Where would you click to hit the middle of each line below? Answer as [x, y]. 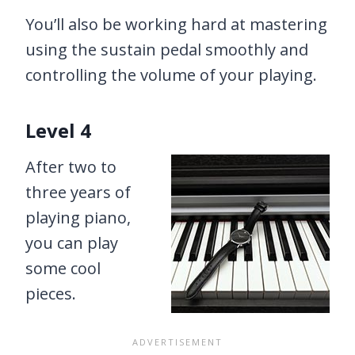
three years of [78, 193]
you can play [72, 243]
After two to [71, 167]
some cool [63, 269]
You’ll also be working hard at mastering [176, 25]
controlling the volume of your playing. [171, 75]
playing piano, [78, 218]
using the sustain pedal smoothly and [167, 50]
